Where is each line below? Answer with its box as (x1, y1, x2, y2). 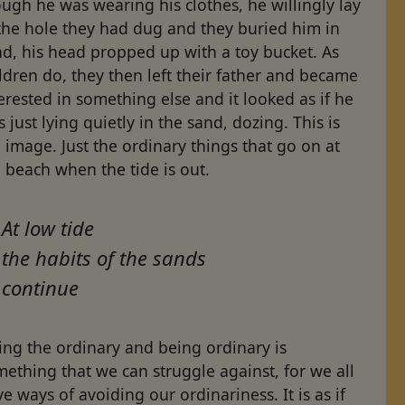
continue (2, 273, 80, 301)
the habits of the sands (2, 243, 207, 271)
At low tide (2, 213, 95, 241)
